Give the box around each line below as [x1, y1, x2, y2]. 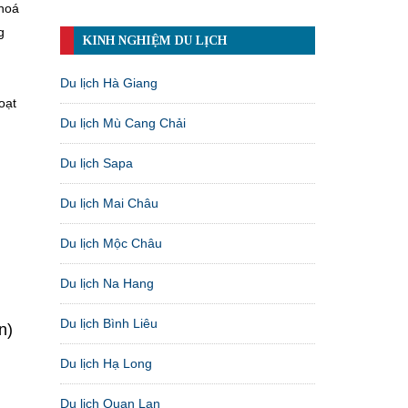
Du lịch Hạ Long [60, 355, 152, 371]
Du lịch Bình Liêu [60, 315, 158, 331]
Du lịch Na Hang [60, 275, 154, 291]
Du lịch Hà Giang [60, 75, 158, 90]
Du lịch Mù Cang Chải [60, 115, 186, 130]
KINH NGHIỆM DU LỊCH [83, 33, 227, 47]
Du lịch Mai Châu [60, 195, 158, 210]
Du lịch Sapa [60, 155, 133, 170]
